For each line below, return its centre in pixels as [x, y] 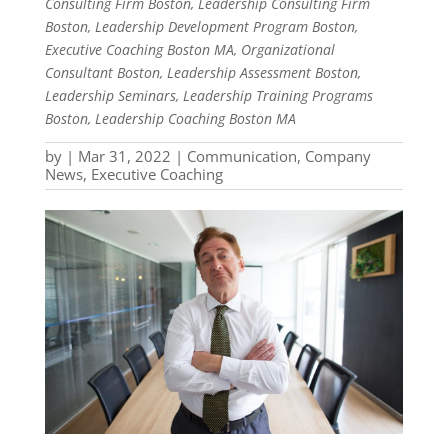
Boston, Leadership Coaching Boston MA [170, 118]
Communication [241, 156]
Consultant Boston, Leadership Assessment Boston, [202, 72]
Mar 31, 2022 [124, 156]
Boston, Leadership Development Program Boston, [201, 26]
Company [337, 156]
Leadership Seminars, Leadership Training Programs [208, 95]
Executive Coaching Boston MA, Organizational [189, 49]
